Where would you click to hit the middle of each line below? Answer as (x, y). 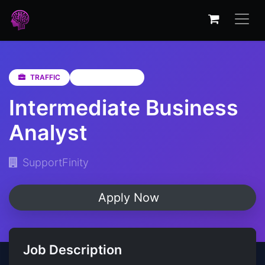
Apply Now (130, 198)
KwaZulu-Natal (109, 77)
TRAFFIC (45, 77)
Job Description (72, 250)
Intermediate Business (124, 108)
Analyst (48, 132)
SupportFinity (56, 162)
